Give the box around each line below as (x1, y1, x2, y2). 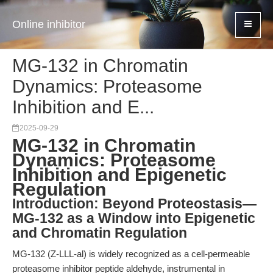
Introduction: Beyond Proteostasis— (12, 196, 257, 211)
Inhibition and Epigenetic (12, 165, 227, 185)
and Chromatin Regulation (12, 225, 187, 241)
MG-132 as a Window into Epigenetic (12, 211, 255, 226)
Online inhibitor (12, 18, 85, 30)
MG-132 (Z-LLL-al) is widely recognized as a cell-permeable (12, 249, 250, 259)
